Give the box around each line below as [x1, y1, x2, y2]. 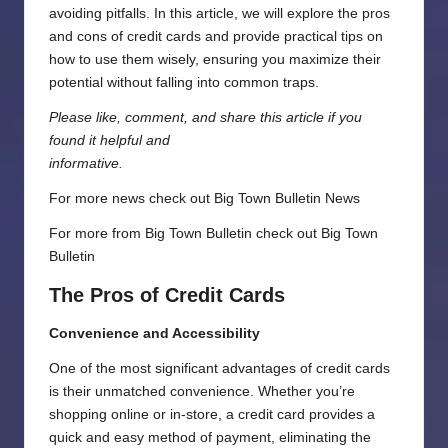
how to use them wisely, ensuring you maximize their [49, 52, 381, 68]
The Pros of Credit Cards [49, 284, 285, 307]
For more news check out [49, 191, 214, 207]
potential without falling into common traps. [49, 75, 319, 91]
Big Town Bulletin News [214, 191, 360, 207]
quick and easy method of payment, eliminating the [49, 430, 371, 446]
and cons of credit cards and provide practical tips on [49, 29, 383, 45]
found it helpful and [49, 133, 170, 149]
